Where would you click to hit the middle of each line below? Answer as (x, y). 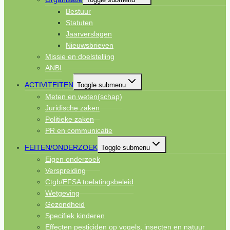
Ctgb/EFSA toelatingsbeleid (89, 182)
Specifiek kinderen (75, 216)
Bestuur (78, 12)
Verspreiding (65, 171)
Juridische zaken (72, 108)
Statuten (79, 23)
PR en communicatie (79, 131)
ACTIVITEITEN (49, 85)
